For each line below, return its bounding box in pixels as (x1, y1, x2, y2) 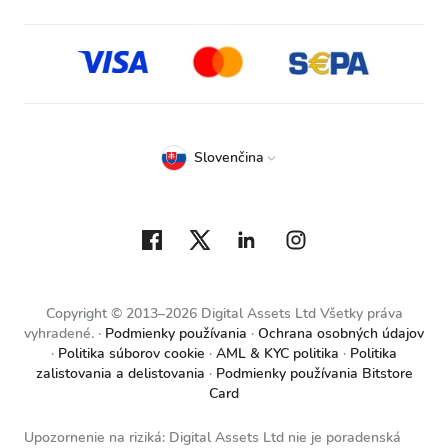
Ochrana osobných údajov (258, 324, 424, 343)
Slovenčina (194, 148, 264, 167)
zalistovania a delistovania (35, 364, 205, 383)
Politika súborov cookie (58, 344, 205, 363)
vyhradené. (24, 324, 94, 343)
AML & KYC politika (216, 344, 339, 363)
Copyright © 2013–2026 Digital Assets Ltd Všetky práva (45, 304, 403, 323)
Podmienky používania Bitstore (215, 364, 413, 383)
